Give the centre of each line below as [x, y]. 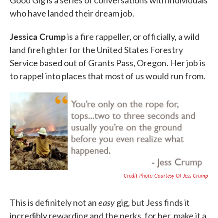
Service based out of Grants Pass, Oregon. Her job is [108, 63]
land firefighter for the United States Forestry [96, 49]
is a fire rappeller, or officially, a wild [133, 36]
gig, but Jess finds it [152, 203]
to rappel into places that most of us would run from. [108, 76]
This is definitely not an [54, 203]
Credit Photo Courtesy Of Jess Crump [166, 176]
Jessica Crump [38, 36]
